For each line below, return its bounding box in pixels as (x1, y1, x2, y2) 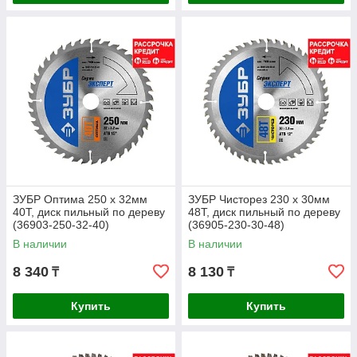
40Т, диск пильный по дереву (13, 206, 165, 218)
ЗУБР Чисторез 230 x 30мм (188, 193, 330, 206)
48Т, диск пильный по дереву (188, 206, 340, 218)
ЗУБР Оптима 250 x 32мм (13, 193, 147, 206)
